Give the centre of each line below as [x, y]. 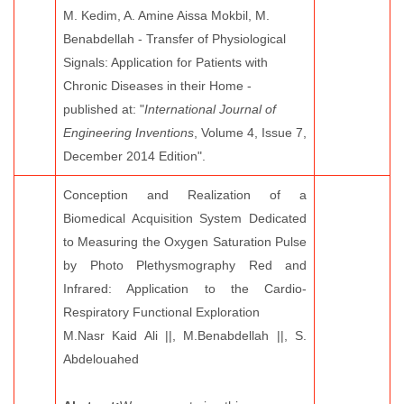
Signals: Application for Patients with [165, 62]
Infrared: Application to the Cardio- [185, 289]
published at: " [104, 109]
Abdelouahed [101, 359]
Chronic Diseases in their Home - [157, 86]
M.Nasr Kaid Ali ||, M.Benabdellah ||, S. [185, 335]
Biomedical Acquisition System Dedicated [185, 218]
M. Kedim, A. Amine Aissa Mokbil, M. [166, 15]
